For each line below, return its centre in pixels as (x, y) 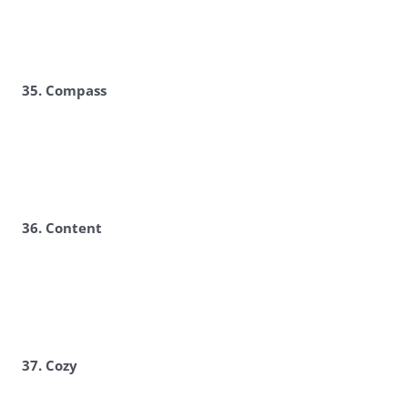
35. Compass (64, 91)
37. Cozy (49, 366)
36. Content (61, 229)
